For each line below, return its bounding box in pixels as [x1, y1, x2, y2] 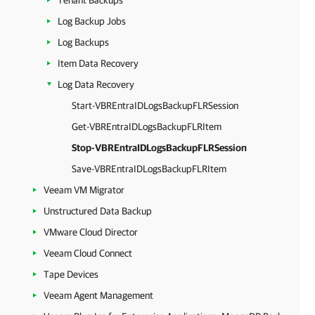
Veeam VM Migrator [44, 184, 124, 195]
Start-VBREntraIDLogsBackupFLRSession [72, 100, 238, 111]
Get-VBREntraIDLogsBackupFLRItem [72, 121, 221, 132]
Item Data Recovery [58, 58, 139, 69]
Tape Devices [44, 269, 98, 280]
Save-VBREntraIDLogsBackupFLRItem [72, 163, 226, 174]
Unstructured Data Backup [44, 205, 152, 217]
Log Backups [58, 37, 109, 48]
